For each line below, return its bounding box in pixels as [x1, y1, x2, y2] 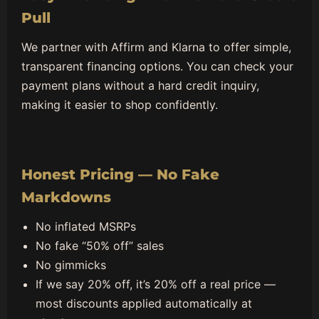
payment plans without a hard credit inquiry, [21, 78, 259, 93]
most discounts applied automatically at [36, 296, 252, 311]
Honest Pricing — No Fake [21, 166, 219, 184]
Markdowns [21, 189, 111, 206]
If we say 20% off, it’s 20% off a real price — [36, 277, 276, 292]
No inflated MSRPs [36, 219, 136, 234]
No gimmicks [36, 258, 106, 273]
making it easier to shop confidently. [21, 98, 218, 113]
